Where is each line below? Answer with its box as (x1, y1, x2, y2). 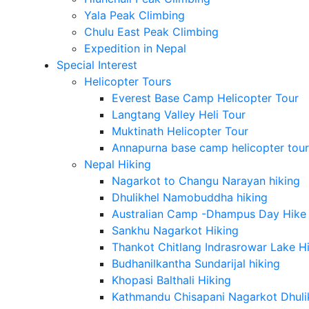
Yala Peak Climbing (83, 8, 185, 23)
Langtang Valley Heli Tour (111, 108, 246, 122)
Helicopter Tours (83, 74, 171, 89)
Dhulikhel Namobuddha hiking (111, 190, 268, 205)
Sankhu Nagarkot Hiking (111, 223, 239, 238)
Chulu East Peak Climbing (83, 25, 219, 39)
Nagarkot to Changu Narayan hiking (111, 174, 300, 188)
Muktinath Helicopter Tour (111, 124, 248, 139)
